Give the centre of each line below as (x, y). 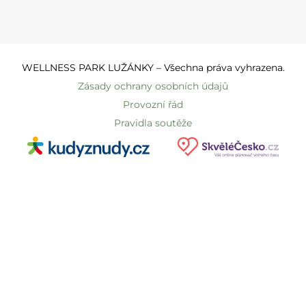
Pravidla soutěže (153, 123)
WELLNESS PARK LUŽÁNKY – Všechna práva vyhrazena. (153, 68)
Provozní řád (153, 105)
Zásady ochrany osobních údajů (153, 86)
